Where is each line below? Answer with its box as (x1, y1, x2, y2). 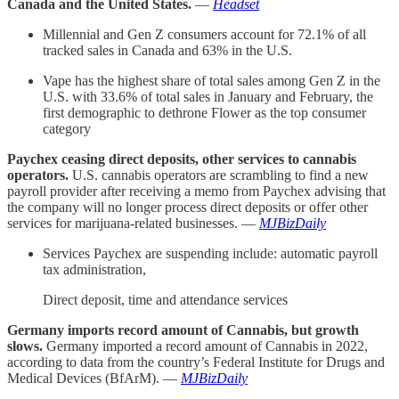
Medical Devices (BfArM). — (7, 370, 181, 387)
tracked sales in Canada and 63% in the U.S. (43, 43, 292, 59)
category (43, 121, 91, 137)
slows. (7, 338, 43, 354)
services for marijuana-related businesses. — (7, 216, 259, 232)
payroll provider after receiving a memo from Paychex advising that (7, 183, 386, 199)
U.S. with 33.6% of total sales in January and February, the (43, 89, 373, 105)
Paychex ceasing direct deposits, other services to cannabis (7, 151, 356, 167)
